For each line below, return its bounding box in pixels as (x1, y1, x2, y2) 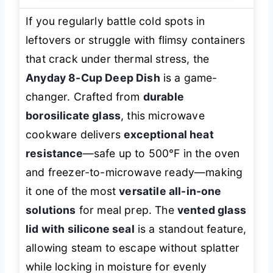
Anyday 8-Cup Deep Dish (26, 71, 160, 84)
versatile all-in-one (119, 184, 222, 197)
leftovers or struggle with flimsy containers (26, 33, 246, 46)
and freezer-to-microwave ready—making (26, 165, 243, 179)
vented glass (177, 203, 246, 216)
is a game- (160, 71, 218, 84)
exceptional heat (124, 127, 214, 141)
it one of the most (26, 184, 119, 197)
